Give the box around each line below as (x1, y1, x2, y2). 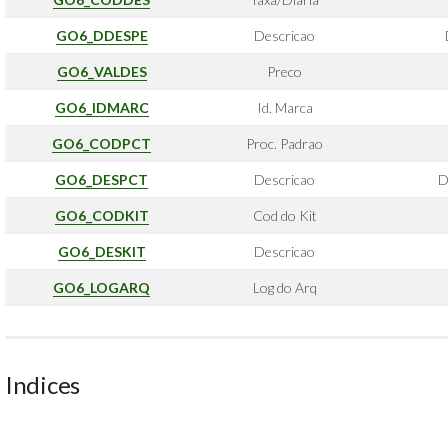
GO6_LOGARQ (53, 279, 150, 296)
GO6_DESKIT (57, 243, 146, 260)
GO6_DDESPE (55, 27, 148, 44)
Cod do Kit (252, 207, 317, 224)
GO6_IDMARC (54, 99, 149, 116)
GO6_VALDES (56, 63, 147, 80)
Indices (5, 370, 80, 399)
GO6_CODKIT (54, 207, 149, 224)
